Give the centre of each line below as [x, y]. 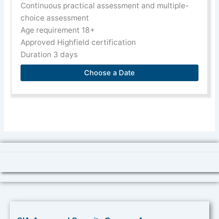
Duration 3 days [49, 55]
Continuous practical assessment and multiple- [105, 6]
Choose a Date [109, 73]
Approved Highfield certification [78, 43]
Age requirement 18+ [58, 30]
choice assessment [55, 18]
